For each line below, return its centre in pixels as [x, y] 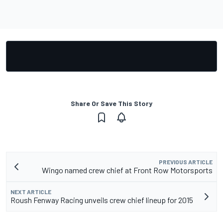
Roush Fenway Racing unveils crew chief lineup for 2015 [102, 200]
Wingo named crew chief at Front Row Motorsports [127, 170]
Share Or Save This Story [111, 104]
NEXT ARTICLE [31, 192]
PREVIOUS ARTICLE [186, 162]
